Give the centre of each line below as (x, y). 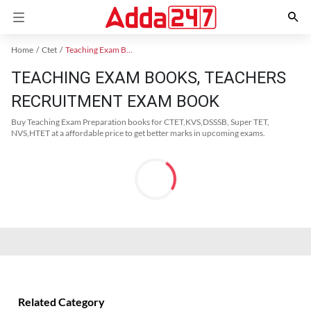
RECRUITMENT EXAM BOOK (115, 101)
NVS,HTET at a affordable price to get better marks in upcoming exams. (138, 133)
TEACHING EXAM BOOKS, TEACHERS (149, 78)
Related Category (61, 302)
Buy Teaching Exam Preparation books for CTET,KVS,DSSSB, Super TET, (140, 122)
